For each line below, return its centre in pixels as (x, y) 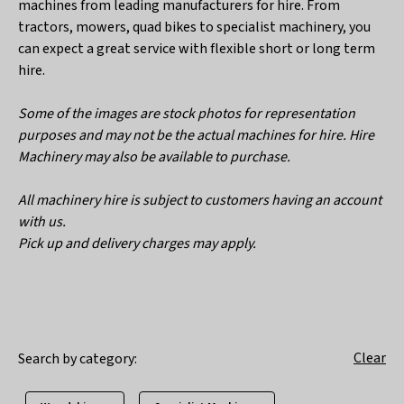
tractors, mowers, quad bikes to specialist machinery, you (194, 27)
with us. (42, 222)
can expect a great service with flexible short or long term (197, 49)
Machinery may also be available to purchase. (154, 157)
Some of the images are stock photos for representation (187, 114)
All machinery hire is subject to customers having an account (200, 200)
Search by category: (79, 359)
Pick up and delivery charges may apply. (137, 243)
